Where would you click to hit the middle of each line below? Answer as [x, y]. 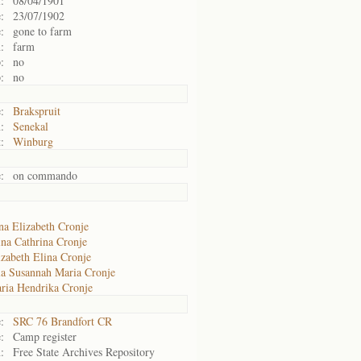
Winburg [33, 141]
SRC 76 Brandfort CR [62, 321]
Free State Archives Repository [84, 352]
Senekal [31, 126]
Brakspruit [37, 111]
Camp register [45, 336]
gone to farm [42, 31]
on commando [45, 175]
